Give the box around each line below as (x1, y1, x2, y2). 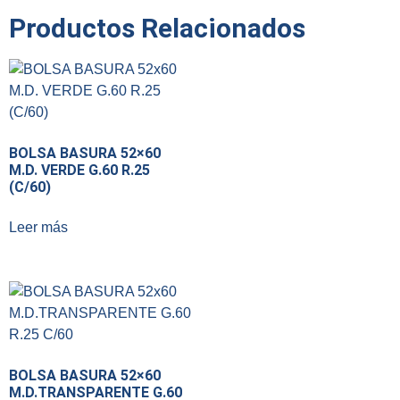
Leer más (9, 220, 68, 236)
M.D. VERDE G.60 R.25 (9, 162, 150, 179)
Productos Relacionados (9, 12, 305, 45)
